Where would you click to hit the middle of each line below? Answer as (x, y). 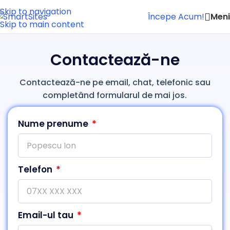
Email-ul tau (47, 215)
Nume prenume (54, 124)
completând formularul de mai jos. (115, 95)
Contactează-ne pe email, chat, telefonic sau (115, 82)
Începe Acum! (176, 17)
